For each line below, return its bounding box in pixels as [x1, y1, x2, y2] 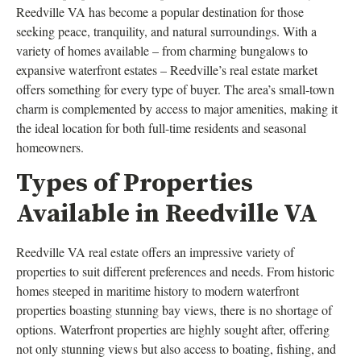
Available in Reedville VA [16, 198, 317, 231]
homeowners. [16, 138, 84, 156]
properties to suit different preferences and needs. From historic [16, 263, 334, 280]
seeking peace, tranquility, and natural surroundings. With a [16, 22, 317, 39]
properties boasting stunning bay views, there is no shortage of [16, 301, 332, 319]
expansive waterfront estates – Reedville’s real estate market [16, 60, 317, 78]
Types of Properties [16, 168, 253, 201]
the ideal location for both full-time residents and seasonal [16, 118, 306, 136]
